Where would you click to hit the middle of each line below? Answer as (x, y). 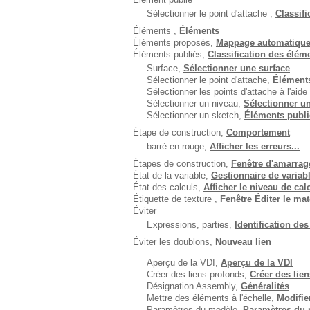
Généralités (265, 286)
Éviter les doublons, (174, 242)
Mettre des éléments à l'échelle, (212, 298)
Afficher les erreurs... (255, 146)
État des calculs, (168, 187)
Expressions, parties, (191, 225)
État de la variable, (172, 175)
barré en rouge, (178, 146)
